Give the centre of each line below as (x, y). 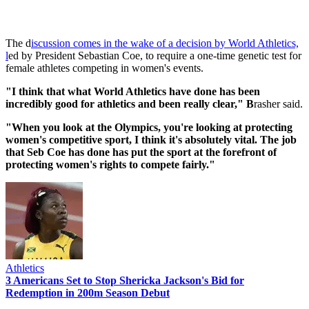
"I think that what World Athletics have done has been (133, 91)
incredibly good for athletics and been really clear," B (130, 103)
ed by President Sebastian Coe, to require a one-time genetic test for (155, 55)
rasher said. (278, 103)
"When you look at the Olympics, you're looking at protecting (149, 127)
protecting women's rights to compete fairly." (110, 164)
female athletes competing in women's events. (104, 68)
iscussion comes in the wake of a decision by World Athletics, (165, 43)
